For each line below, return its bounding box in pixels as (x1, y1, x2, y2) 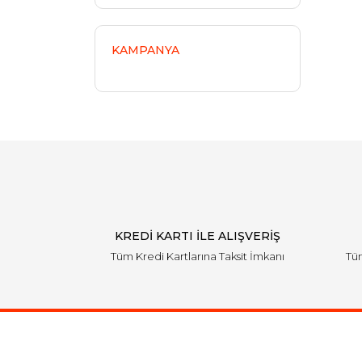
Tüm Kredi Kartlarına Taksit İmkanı (111, 250, 284, 263)
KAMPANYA (112, 43, 179, 57)
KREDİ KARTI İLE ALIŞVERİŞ (115, 229, 280, 243)
